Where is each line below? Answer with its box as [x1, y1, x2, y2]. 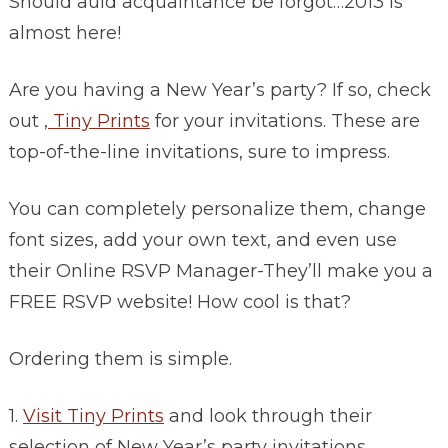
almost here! [8, 22, 121, 45]
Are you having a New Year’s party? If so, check [8, 79, 431, 102]
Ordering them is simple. [8, 348, 232, 371]
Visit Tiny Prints [22, 405, 164, 428]
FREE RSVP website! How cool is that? [8, 291, 351, 314]
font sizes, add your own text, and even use [8, 229, 397, 252]
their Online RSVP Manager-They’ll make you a [8, 260, 433, 283]
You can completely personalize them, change [8, 198, 426, 221]
